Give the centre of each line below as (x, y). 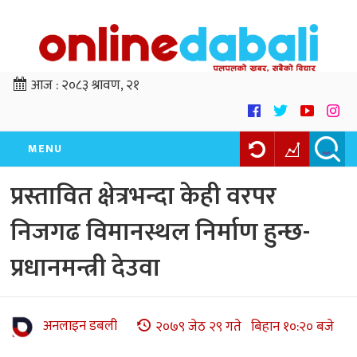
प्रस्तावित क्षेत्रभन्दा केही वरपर (143, 197)
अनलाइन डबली (80, 326)
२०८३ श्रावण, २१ (100, 86)
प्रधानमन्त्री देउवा (85, 269)
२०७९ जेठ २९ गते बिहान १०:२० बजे (245, 326)
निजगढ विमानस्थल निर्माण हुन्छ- (160, 233)
